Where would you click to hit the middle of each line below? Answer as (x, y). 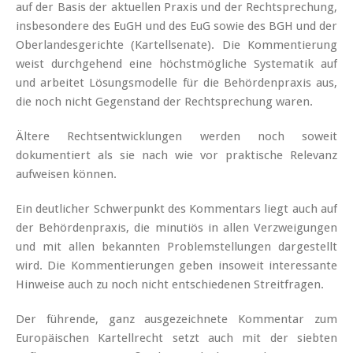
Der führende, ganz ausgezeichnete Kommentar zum (176, 319)
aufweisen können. (66, 174)
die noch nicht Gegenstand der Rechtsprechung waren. (164, 101)
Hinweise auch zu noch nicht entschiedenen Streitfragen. (170, 284)
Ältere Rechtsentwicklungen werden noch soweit (176, 136)
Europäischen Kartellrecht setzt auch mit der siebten (176, 338)
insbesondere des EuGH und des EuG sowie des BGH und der (176, 26)
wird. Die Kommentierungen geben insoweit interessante (176, 265)
